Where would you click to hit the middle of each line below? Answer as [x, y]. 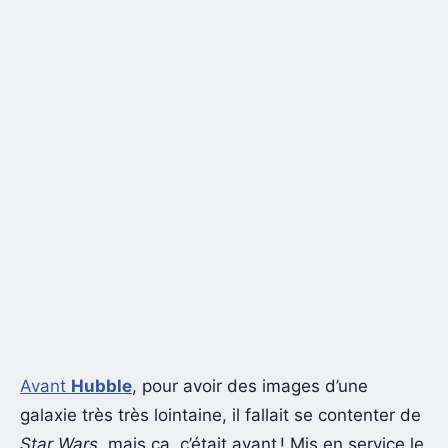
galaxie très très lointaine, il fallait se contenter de [220, 414]
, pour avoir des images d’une [250, 385]
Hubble [101, 385]
